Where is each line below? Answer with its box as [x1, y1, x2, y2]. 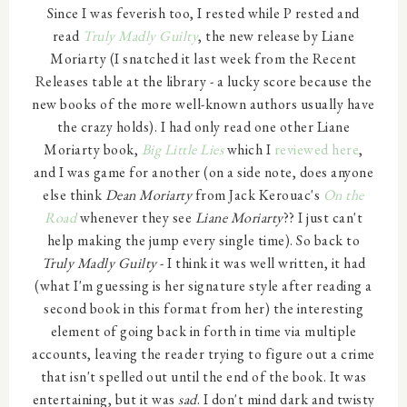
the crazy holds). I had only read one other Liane [56, 117, 351, 137]
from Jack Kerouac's [192, 185, 323, 205]
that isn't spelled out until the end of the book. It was [40, 367, 367, 387]
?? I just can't [283, 208, 362, 228]
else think [43, 185, 105, 205]
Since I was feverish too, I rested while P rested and [47, 4, 360, 24]
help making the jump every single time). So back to [46, 231, 361, 251]
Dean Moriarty [104, 185, 193, 205]
